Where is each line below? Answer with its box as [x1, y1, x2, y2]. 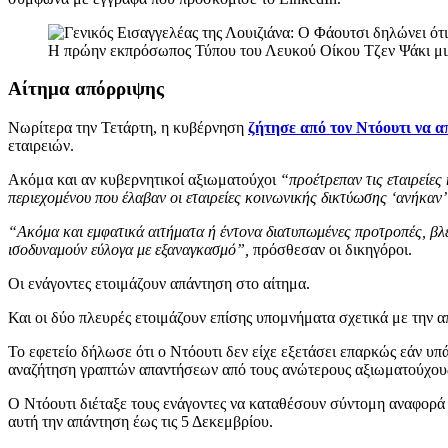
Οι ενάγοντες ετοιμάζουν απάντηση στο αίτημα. [8, 275, 310, 293]
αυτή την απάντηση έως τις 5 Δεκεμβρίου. [8, 413, 273, 431]
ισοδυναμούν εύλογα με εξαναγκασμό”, [8, 241, 249, 259]
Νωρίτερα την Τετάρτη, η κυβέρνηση [8, 119, 244, 137]
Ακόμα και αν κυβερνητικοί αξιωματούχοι [8, 171, 276, 189]
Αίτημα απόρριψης [8, 78, 164, 100]
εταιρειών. [8, 137, 74, 155]
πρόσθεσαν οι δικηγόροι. [249, 241, 412, 259]
